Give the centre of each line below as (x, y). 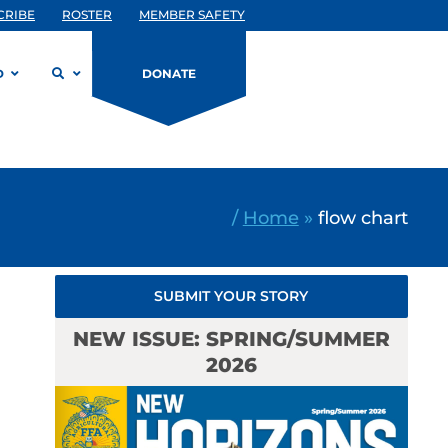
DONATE (169, 73)
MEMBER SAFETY (192, 14)
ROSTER (87, 14)
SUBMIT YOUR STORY (231, 296)
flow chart (362, 217)
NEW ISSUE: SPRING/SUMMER (231, 339)
